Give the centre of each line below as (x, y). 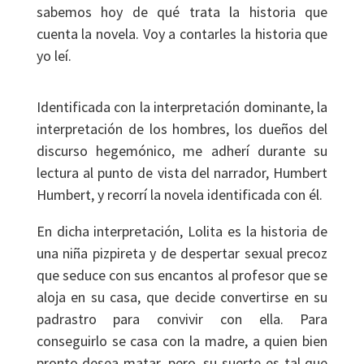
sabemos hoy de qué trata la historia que (182, 12)
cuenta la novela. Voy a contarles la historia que (182, 34)
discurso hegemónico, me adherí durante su (182, 151)
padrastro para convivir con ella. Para (182, 319)
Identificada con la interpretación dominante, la (182, 107)
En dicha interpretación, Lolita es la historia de (182, 231)
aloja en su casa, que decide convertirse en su (182, 297)
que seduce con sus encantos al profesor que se (182, 275)
